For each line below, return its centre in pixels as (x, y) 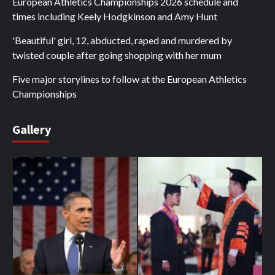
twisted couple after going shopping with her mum (117, 55)
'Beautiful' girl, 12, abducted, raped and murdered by (122, 41)
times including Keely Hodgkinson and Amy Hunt (115, 17)
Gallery (32, 130)
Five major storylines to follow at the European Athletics (130, 79)
